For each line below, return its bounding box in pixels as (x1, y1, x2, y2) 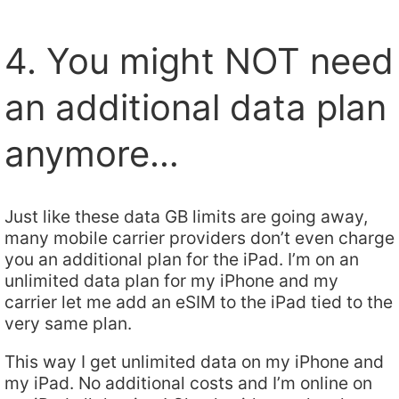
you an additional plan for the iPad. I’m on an (4, 248, 359, 270)
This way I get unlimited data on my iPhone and (4, 351, 384, 373)
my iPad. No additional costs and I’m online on (4, 372, 372, 395)
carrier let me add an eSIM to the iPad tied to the (4, 290, 393, 313)
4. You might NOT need (4, 39, 394, 84)
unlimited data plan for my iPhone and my (4, 269, 338, 291)
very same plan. (4, 312, 132, 334)
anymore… (4, 132, 179, 176)
